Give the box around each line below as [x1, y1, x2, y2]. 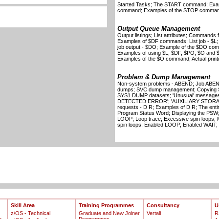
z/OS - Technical [10, 210, 50, 216]
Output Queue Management [117, 25, 200, 32]
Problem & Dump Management [117, 73, 210, 81]
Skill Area [10, 202, 35, 208]
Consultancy [146, 202, 179, 208]
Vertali [146, 210, 161, 216]
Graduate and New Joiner [78, 210, 140, 216]
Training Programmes [78, 202, 134, 208]
